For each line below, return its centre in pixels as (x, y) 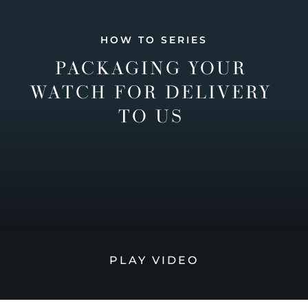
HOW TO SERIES (154, 40)
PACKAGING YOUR (151, 68)
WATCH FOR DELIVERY (151, 92)
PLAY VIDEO (154, 261)
